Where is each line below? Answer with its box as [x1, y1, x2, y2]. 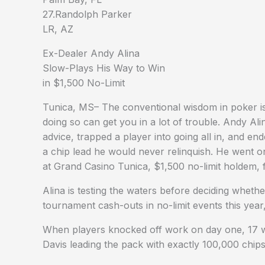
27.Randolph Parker [43, 8, 132, 21]
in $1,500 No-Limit [43, 77, 125, 89]
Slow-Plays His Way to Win [43, 62, 165, 75]
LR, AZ [43, 23, 73, 35]
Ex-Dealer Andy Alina [43, 47, 140, 60]
